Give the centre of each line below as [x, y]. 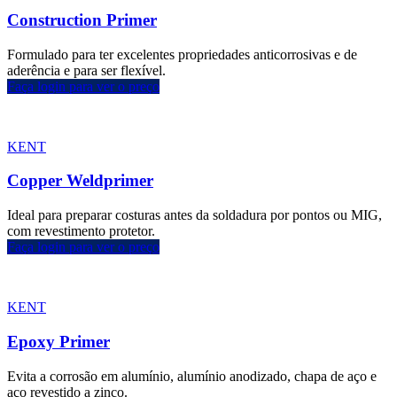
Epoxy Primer [58, 341]
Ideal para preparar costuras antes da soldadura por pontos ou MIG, [195, 215]
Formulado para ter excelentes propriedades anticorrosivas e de [182, 54]
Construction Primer [82, 19]
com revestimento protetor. [81, 231]
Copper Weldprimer [80, 181]
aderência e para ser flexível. [86, 70]
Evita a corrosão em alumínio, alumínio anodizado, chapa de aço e [192, 376]
